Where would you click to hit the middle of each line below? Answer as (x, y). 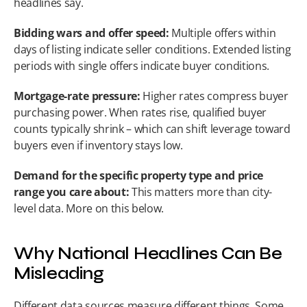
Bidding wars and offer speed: (91, 33)
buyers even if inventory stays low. (98, 145)
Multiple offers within (222, 33)
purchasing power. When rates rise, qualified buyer (140, 112)
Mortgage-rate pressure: (77, 96)
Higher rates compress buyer (214, 96)
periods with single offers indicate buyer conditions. (142, 66)
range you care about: (72, 192)
